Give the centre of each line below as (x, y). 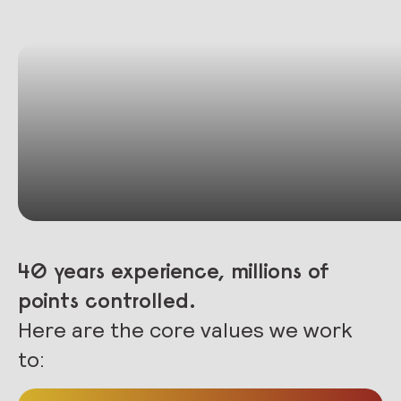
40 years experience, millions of (174, 270)
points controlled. (107, 300)
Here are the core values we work (185, 330)
